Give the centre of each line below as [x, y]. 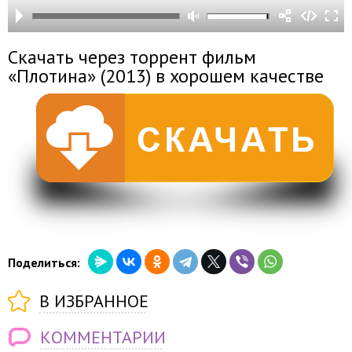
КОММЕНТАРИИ [103, 337]
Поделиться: [44, 262]
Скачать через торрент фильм [132, 57]
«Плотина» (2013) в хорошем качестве [166, 76]
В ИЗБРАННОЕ [94, 301]
